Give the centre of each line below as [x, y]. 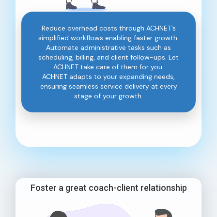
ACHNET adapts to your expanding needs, [108, 76]
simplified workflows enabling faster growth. [108, 38]
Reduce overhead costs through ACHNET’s [108, 28]
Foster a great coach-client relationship [108, 187]
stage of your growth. [108, 96]
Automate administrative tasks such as [108, 47]
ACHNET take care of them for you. [108, 67]
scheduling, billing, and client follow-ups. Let [108, 57]
